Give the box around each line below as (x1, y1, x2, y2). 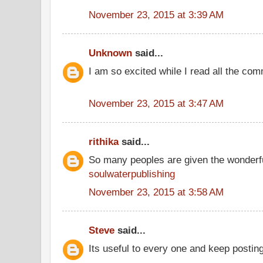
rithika (89, 136, 119, 147)
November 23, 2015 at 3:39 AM (89, 8, 224, 21)
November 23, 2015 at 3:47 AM (89, 97, 224, 109)
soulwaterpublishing (89, 167, 175, 180)
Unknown (89, 47, 132, 59)
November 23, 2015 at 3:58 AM (89, 186, 224, 198)
